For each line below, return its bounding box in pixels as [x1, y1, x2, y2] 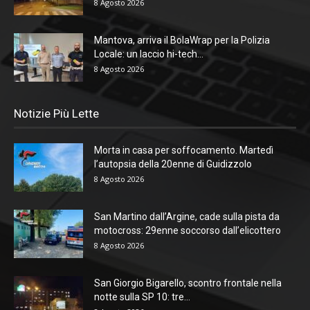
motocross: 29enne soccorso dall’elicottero [94, 224, 281, 236]
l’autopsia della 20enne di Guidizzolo [94, 158, 252, 170]
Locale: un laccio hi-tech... [94, 48, 203, 60]
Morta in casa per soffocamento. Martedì [94, 144, 273, 156]
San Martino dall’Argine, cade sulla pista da [94, 210, 280, 222]
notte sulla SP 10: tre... [94, 291, 190, 302]
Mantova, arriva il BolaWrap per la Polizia [94, 34, 270, 46]
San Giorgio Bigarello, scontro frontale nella [94, 277, 282, 289]
